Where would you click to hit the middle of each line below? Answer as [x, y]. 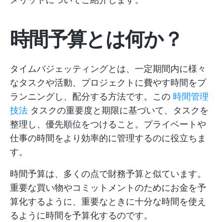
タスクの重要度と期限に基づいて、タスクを [118, 110]
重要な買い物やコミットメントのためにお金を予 [108, 188]
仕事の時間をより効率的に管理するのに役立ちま [108, 138]
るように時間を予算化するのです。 [81, 215]
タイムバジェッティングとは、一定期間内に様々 [108, 69]
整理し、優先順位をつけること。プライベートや [108, 124]
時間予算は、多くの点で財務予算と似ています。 [108, 174]
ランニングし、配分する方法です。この [91, 96]
